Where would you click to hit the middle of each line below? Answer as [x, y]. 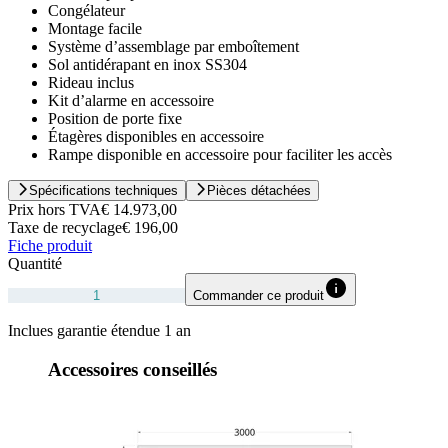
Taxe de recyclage [65, 228]
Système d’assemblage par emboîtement [173, 47]
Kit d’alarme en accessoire [131, 101]
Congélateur [86, 11]
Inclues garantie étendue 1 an [99, 331]
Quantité [35, 264]
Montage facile [95, 29]
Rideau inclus [91, 83]
